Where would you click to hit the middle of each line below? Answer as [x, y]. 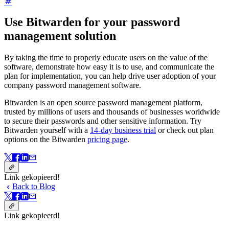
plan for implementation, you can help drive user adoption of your [110, 76]
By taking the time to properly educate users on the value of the [106, 58]
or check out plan [185, 130]
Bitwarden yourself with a [47, 130]
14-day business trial [123, 130]
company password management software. [73, 85]
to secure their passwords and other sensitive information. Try [103, 121]
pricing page [107, 140]
